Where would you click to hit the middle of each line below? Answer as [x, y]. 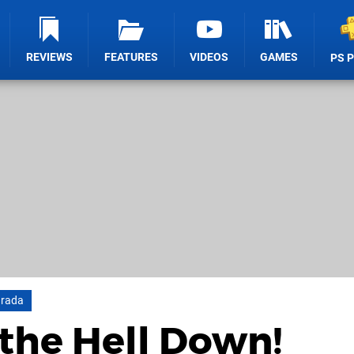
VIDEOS [209, 57]
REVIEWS [49, 57]
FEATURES [132, 57]
